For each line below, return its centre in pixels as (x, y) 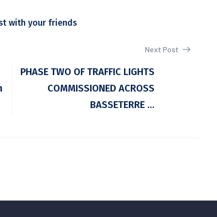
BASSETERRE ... (122, 105)
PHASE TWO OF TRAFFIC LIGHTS (87, 72)
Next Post (163, 49)
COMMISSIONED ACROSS (101, 88)
